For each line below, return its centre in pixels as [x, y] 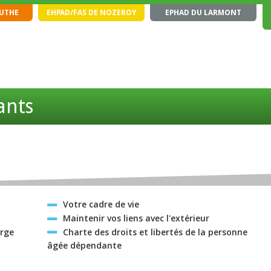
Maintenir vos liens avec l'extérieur [136, 218]
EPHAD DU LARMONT [204, 13]
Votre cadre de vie [101, 204]
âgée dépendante [85, 246]
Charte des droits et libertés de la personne [155, 232]
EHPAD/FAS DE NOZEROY [91, 13]
